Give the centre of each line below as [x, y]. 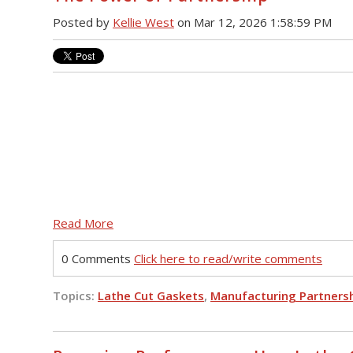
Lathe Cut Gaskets [151, 296]
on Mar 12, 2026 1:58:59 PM [253, 22]
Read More [83, 223]
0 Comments [98, 258]
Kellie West [143, 22]
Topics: [75, 296]
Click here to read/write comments [228, 258]
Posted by [83, 22]
